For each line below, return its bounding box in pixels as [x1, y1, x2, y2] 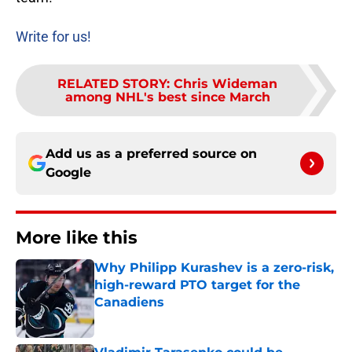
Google [46, 165, 91, 181]
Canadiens [94, 295, 164, 310]
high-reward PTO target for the [94, 277, 300, 293]
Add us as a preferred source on [46, 146, 257, 162]
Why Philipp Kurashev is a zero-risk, [94, 260, 334, 276]
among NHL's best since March [64, 90, 270, 105]
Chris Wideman [174, 76, 277, 92]
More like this [16, 227, 137, 249]
